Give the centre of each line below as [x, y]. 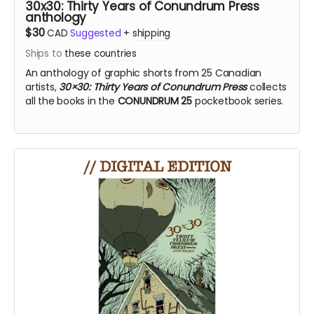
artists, [41, 87]
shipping [151, 33]
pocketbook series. [238, 101]
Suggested [96, 33]
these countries [101, 53]
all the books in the [71, 101]
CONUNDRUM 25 [155, 101]
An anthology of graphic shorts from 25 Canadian [144, 73]
